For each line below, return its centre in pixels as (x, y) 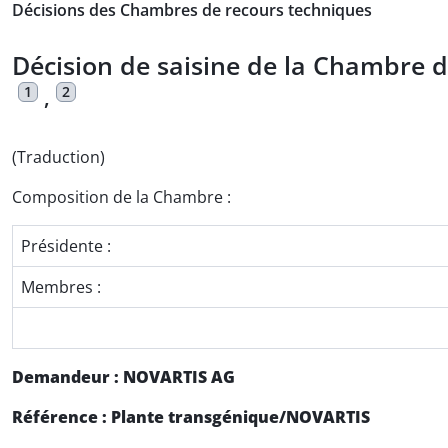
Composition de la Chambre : (121, 197)
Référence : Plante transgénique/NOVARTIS (191, 417)
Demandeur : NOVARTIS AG (123, 377)
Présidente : (66, 246)
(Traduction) (58, 157)
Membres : (61, 287)
